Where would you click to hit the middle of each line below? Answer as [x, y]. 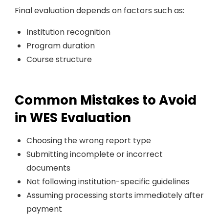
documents [48, 168]
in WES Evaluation [73, 118]
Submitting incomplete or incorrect [95, 154]
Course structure [59, 59]
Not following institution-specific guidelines [108, 182]
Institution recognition [68, 32]
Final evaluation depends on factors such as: [99, 11]
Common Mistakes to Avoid [106, 100]
